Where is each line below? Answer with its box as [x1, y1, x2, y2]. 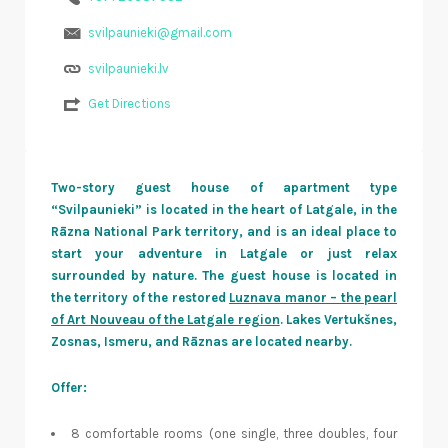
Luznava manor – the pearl [229, 290, 398, 306]
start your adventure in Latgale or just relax [51, 246, 397, 262]
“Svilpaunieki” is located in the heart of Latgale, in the [51, 202, 397, 218]
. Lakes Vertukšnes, [279, 312, 397, 328]
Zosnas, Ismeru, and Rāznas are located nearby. [51, 334, 352, 350]
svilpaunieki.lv [87, 60, 169, 76]
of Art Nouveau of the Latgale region [51, 312, 280, 328]
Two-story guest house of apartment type [51, 180, 397, 196]
